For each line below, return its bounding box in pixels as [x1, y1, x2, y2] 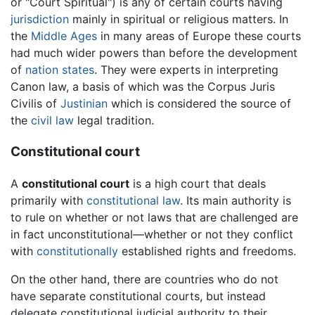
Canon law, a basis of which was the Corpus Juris [11, 79, 275, 94]
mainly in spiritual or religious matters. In [69, 12, 288, 27]
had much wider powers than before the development [11, 46, 297, 60]
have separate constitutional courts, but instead [11, 288, 266, 303]
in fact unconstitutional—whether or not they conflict [11, 226, 293, 241]
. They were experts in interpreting [94, 63, 278, 77]
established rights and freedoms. [118, 243, 296, 258]
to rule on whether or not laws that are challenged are [11, 210, 298, 224]
